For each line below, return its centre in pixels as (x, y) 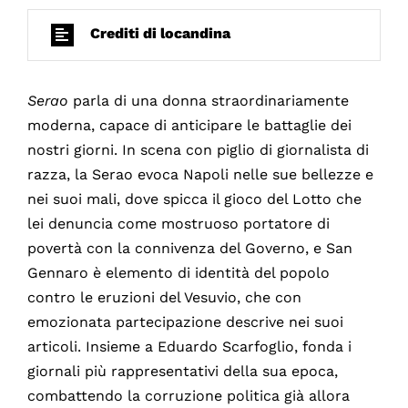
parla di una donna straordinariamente (210, 100)
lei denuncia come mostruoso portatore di (178, 223)
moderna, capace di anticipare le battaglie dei (189, 125)
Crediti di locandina (160, 34)
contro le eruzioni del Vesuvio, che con (164, 297)
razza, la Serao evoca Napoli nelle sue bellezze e (200, 174)
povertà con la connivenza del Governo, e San (189, 248)
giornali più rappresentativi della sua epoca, (182, 371)
